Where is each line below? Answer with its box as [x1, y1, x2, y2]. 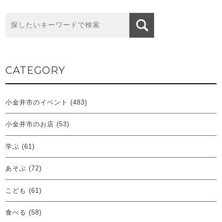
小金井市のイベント [5, 98, 68, 106]
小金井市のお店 [5, 120, 55, 128]
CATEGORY [5, 64, 66, 76]
